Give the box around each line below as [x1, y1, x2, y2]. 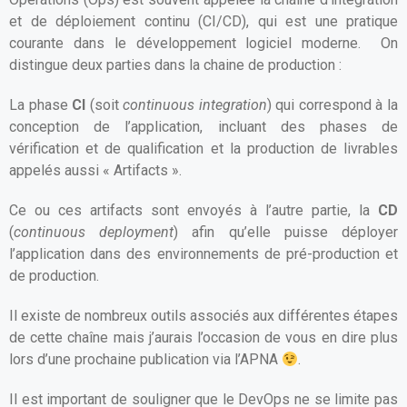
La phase [9, 96, 73, 114]
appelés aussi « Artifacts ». [9, 162, 182, 179]
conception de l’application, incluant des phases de [9, 118, 398, 135]
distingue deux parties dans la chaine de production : [9, 56, 342, 74]
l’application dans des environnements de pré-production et [9, 245, 398, 263]
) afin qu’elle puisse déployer [174, 223, 399, 241]
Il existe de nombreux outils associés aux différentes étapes [9, 307, 398, 324]
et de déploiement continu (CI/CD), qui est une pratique [9, 13, 398, 30]
